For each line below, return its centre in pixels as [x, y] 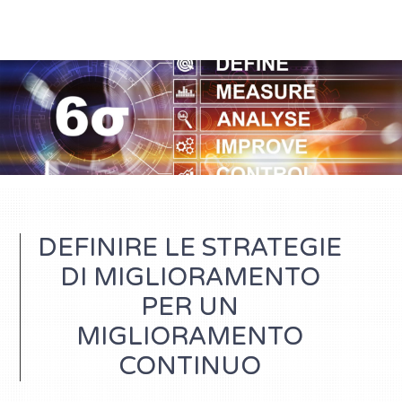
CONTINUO [190, 366]
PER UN [190, 306]
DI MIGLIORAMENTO [190, 277]
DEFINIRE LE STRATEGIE [190, 247]
